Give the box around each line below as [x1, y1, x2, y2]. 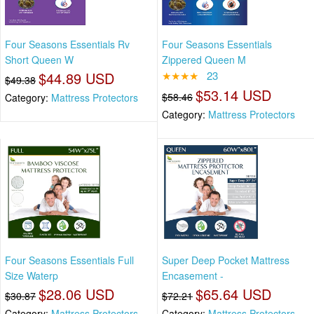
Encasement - [162, 268, 224, 283]
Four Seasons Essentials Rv [5, 36, 130, 51]
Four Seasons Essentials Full [5, 253, 134, 268]
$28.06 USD [39, 284, 114, 305]
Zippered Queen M [162, 52, 246, 67]
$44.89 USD [39, 67, 114, 88]
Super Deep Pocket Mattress [162, 253, 289, 268]
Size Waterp [5, 268, 58, 283]
